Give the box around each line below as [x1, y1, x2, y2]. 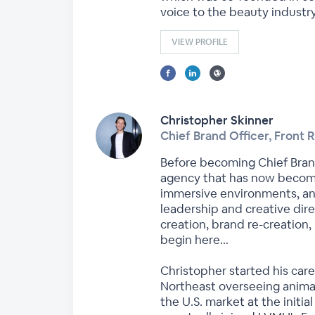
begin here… [160, 232, 229, 247]
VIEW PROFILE [172, 37, 228, 48]
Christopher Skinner [160, 112, 274, 128]
